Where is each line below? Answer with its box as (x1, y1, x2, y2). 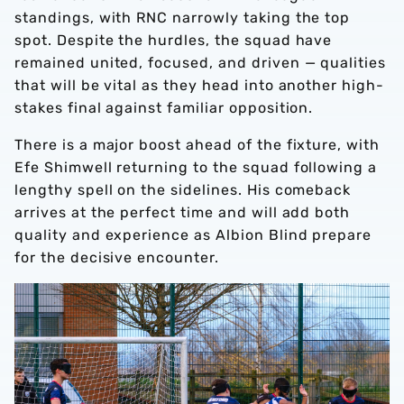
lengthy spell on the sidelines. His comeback (14, 181, 352, 198)
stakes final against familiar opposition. (14, 99, 314, 116)
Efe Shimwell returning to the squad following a (14, 159, 378, 176)
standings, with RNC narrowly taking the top (14, 9, 351, 26)
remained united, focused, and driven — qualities (14, 54, 387, 71)
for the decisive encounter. (14, 249, 219, 266)
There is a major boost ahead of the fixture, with (14, 136, 381, 153)
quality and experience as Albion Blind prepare (14, 226, 372, 243)
